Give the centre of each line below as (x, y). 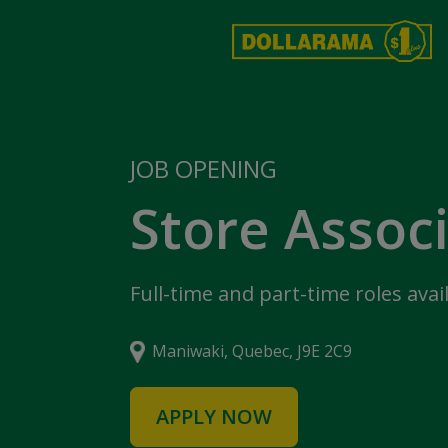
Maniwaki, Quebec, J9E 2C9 (252, 350)
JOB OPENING (203, 168)
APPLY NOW (214, 416)
